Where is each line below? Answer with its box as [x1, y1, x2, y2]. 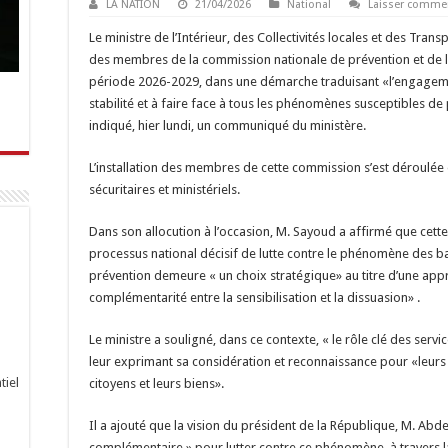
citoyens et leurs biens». [89, 376, 224, 391]
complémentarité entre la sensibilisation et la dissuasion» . [89, 290, 420, 305]
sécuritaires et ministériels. [89, 182, 240, 197]
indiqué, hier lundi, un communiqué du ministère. [89, 118, 366, 133]
